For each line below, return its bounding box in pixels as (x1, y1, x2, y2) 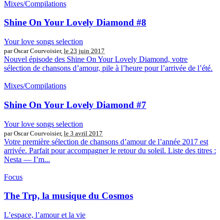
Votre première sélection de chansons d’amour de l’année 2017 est (4, 137, 208, 146)
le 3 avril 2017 (64, 129, 103, 137)
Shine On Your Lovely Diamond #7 (4, 99, 146, 110)
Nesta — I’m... (4, 155, 50, 164)
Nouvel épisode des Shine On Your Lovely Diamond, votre (4, 55, 188, 64)
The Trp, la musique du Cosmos (4, 191, 133, 201)
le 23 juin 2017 (64, 47, 105, 55)
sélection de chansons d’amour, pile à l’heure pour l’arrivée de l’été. (4, 64, 213, 73)
